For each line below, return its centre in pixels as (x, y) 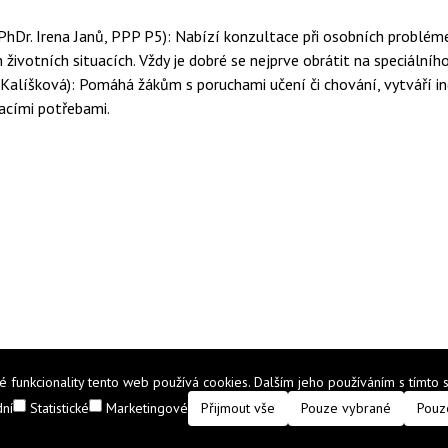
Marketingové (146, 408)
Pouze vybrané (345, 407)
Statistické (59, 408)
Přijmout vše (237, 407)
